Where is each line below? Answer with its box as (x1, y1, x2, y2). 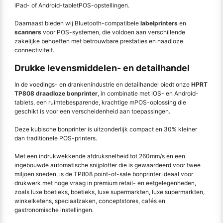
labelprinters (140, 19, 178, 27)
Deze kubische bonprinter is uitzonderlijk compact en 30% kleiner (14, 125, 197, 133)
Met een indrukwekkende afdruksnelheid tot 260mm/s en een (14, 152, 185, 160)
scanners (14, 28, 41, 36)
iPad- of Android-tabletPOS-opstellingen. (14, 1, 129, 9)
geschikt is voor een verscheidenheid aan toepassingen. (14, 108, 170, 115)
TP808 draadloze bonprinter (14, 90, 98, 98)
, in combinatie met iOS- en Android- (98, 90, 199, 98)
